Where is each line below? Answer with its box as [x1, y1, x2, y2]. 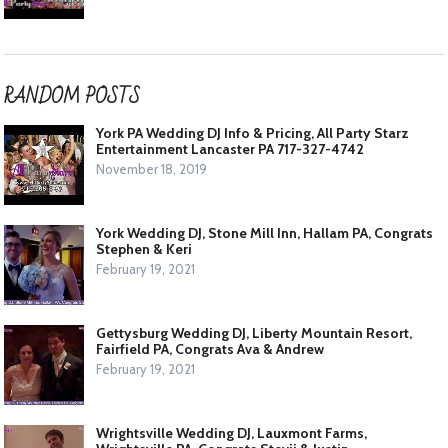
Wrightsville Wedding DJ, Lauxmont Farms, [96, 424, 368, 443]
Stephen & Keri [96, 240, 193, 259]
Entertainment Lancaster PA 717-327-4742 [96, 140, 365, 159]
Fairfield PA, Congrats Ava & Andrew [96, 340, 325, 359]
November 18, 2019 [96, 161, 208, 178]
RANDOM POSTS [4, 79, 141, 116]
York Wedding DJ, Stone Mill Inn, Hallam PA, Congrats [96, 224, 434, 243]
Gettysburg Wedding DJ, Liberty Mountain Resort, [96, 324, 413, 343]
